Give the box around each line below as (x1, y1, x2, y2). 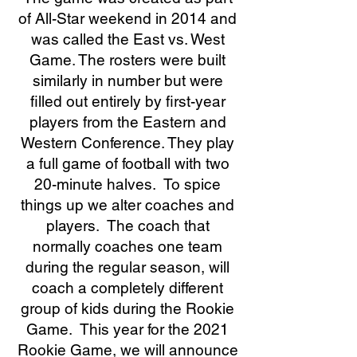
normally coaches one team (33, 237, 222, 255)
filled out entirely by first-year (29, 92, 226, 110)
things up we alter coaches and (21, 196, 234, 214)
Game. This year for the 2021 (26, 320, 229, 338)
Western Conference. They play (21, 134, 234, 151)
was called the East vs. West (30, 30, 225, 48)
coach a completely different (32, 279, 223, 296)
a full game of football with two (25, 155, 229, 172)
